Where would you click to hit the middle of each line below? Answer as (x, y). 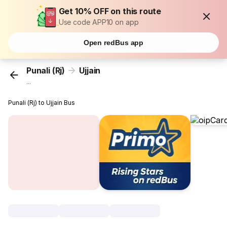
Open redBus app (113, 43)
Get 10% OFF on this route (110, 11)
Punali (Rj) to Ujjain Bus (42, 103)
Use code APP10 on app (99, 22)
